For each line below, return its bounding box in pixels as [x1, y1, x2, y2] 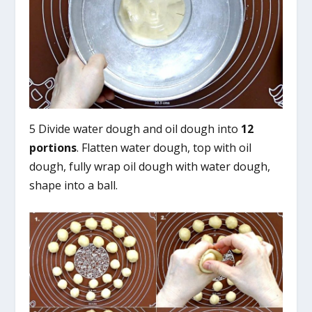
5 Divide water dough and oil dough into [29, 120, 242, 136]
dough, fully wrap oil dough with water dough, [29, 158, 271, 174]
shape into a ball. [29, 177, 118, 193]
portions [29, 139, 77, 155]
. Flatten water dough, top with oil [77, 139, 252, 155]
